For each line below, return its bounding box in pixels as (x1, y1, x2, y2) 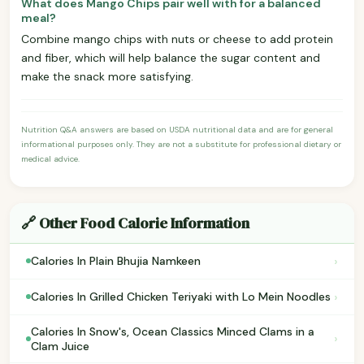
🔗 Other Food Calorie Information (21, 212, 249, 233)
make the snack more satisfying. (21, 68, 193, 84)
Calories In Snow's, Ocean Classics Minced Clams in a (31, 323, 314, 339)
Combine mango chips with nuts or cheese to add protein (21, 31, 333, 46)
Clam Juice (31, 338, 89, 353)
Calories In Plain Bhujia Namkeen (31, 253, 201, 269)
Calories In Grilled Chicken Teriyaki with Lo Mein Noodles (31, 289, 331, 305)
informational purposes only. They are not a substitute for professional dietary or (21, 138, 341, 149)
